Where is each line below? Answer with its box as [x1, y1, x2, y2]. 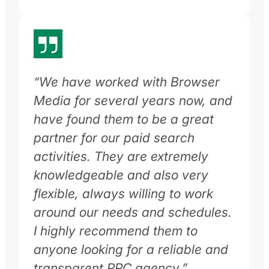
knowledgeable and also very [34, 166, 208, 183]
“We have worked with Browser [34, 73, 220, 89]
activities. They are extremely [34, 148, 208, 164]
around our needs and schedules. [34, 204, 232, 220]
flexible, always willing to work [34, 185, 213, 201]
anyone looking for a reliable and [34, 241, 228, 257]
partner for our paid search [34, 129, 195, 145]
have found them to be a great [34, 110, 214, 127]
